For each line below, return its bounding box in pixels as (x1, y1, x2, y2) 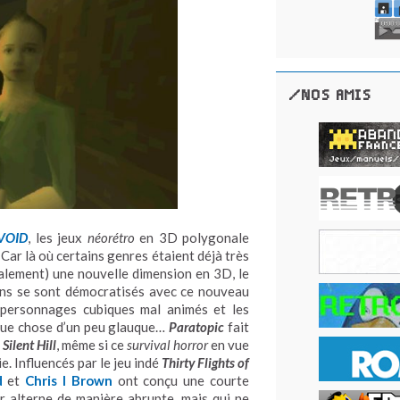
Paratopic (169, 319, 225, 336)
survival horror (127, 337, 208, 354)
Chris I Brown (25, 372, 112, 389)
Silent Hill (3, 337, 56, 354)
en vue (208, 337, 249, 354)
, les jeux (28, 229, 87, 246)
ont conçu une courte (112, 372, 249, 389)
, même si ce (56, 337, 127, 354)
